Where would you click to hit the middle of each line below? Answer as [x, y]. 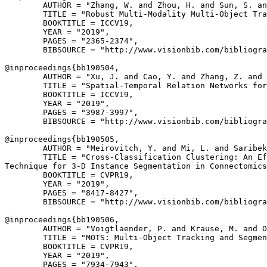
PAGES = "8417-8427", [72, 193]
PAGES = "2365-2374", [72, 41]
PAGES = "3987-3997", [72, 112]
